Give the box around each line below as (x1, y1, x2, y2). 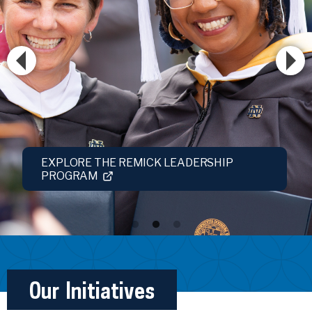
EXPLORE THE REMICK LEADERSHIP (41, 155, 233, 169)
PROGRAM (41, 169, 98, 182)
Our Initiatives (29, 276, 155, 303)
